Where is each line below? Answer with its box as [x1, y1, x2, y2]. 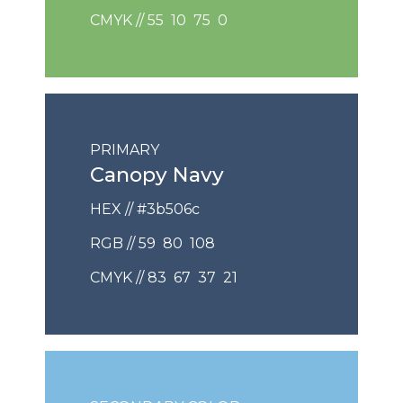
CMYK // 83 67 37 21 [90, 268, 237, 286]
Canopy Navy [90, 161, 224, 187]
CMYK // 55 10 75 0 [90, 11, 228, 29]
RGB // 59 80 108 [90, 234, 215, 252]
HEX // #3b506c [90, 200, 200, 218]
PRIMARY [90, 140, 159, 158]
